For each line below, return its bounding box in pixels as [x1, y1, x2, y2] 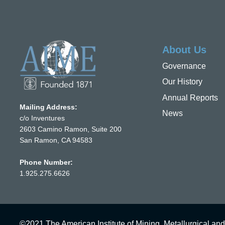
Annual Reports [162, 93, 218, 102]
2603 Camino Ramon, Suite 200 [20, 125, 122, 133]
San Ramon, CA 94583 [20, 136, 92, 144]
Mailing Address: [20, 103, 77, 111]
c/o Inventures [20, 114, 65, 122]
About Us [162, 44, 206, 55]
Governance [162, 62, 206, 71]
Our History [162, 77, 202, 86]
